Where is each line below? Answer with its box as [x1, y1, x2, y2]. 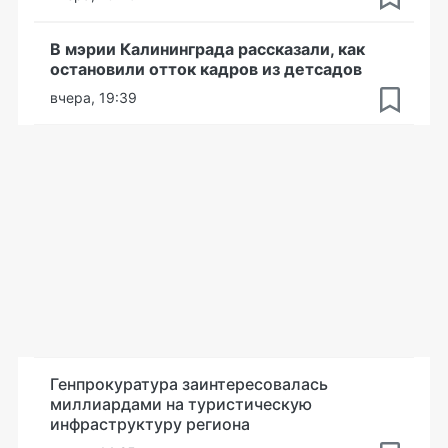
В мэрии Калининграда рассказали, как [50, 39, 365, 59]
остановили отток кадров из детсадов [50, 59, 362, 79]
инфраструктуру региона [50, 414, 250, 434]
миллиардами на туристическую [50, 394, 312, 414]
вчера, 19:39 [50, 89, 137, 106]
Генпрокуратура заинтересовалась [50, 374, 328, 394]
